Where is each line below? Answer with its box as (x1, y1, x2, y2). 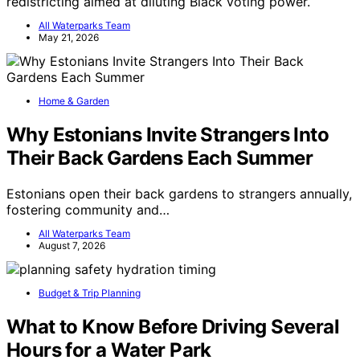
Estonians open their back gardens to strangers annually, (6, 185, 352, 202)
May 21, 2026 (39, 31, 99, 43)
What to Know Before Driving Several (6, 314, 339, 338)
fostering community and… (6, 201, 170, 218)
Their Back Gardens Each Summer (6, 145, 313, 170)
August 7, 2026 (39, 239, 105, 252)
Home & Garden (39, 94, 109, 107)
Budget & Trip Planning (39, 286, 141, 299)
